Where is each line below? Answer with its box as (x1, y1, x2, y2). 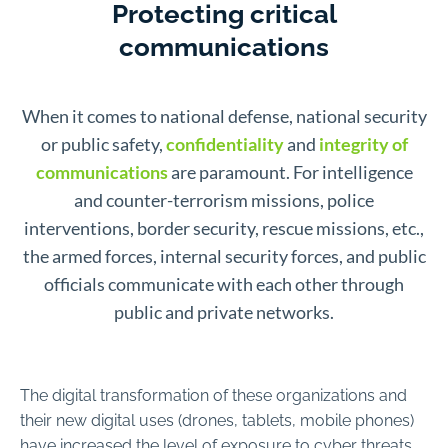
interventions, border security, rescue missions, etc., (24, 218, 424, 238)
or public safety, (40, 134, 166, 154)
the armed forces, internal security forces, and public (22, 246, 426, 266)
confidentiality (165, 134, 287, 154)
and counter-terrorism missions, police (74, 190, 374, 210)
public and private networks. (114, 302, 334, 322)
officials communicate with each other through (44, 274, 404, 294)
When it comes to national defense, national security (21, 106, 427, 126)
